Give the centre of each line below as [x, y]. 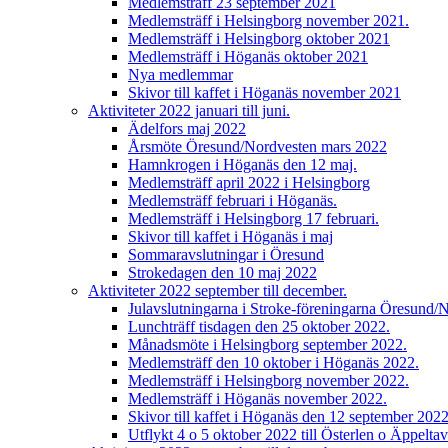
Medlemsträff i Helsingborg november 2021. [268, 20]
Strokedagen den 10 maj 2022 [222, 272]
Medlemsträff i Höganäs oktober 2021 [248, 56]
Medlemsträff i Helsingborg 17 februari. [253, 218]
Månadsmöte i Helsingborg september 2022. [267, 344]
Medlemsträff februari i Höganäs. [232, 200]
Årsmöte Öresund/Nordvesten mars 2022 [257, 146]
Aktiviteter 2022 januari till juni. [189, 110]
